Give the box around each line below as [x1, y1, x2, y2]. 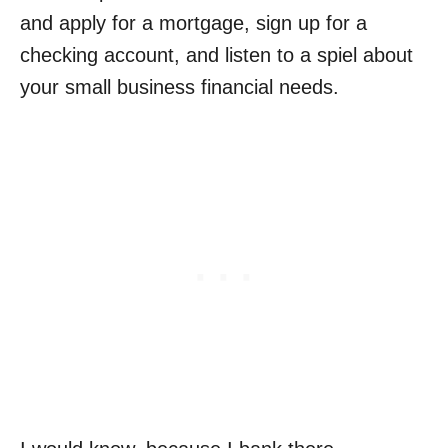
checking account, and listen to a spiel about [20, 44, 413, 66]
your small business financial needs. [20, 76, 339, 98]
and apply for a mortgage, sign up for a [20, 12, 367, 34]
